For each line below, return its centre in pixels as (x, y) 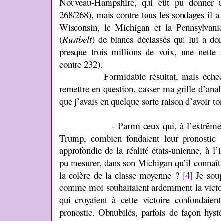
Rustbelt (77, 39)
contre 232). (81, 64)
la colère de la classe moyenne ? (121, 175)
